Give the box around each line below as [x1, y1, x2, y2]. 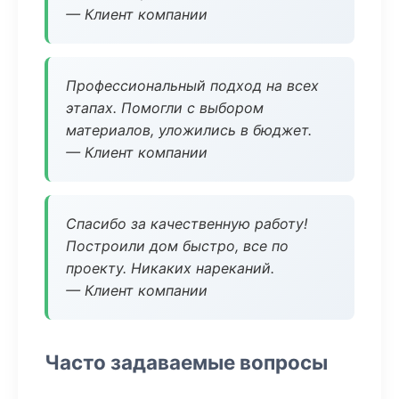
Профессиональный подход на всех [66, 77, 319, 94]
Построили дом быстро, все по [66, 237, 289, 255]
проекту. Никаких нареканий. [66, 259, 274, 277]
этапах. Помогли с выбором [66, 99, 264, 117]
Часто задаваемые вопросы [45, 350, 328, 374]
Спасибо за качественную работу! [66, 215, 307, 232]
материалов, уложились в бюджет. [66, 121, 312, 139]
